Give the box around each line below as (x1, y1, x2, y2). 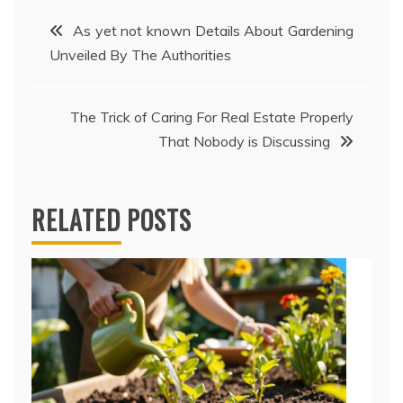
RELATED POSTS (31, 201, 192, 239)
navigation (31, 51, 149, 94)
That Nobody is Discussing (158, 132, 330, 151)
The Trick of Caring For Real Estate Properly (70, 108, 354, 127)
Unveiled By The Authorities (49, 46, 231, 65)
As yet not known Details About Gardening (73, 22, 354, 40)
